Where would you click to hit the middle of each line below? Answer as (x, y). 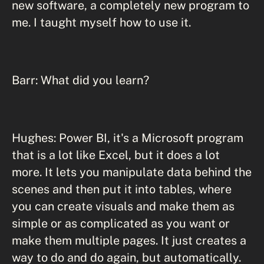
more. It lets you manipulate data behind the (132, 172)
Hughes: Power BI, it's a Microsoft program (128, 138)
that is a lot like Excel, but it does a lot (116, 155)
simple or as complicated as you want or (121, 223)
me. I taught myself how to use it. (101, 22)
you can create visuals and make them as (123, 206)
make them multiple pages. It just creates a (129, 240)
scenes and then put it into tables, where (122, 189)
